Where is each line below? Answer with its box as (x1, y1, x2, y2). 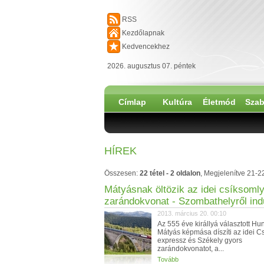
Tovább (157, 256, 179, 263)
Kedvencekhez (122, 42, 170, 51)
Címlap (118, 97, 146, 107)
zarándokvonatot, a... (157, 245, 224, 253)
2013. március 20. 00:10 (157, 210, 226, 217)
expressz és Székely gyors (157, 236, 242, 245)
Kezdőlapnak (122, 29, 164, 37)
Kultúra (162, 97, 192, 107)
